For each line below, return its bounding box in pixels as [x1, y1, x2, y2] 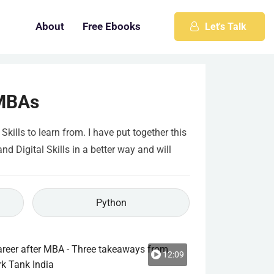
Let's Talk [205, 21, 246, 32]
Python [95, 197, 127, 209]
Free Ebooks [83, 21, 141, 32]
